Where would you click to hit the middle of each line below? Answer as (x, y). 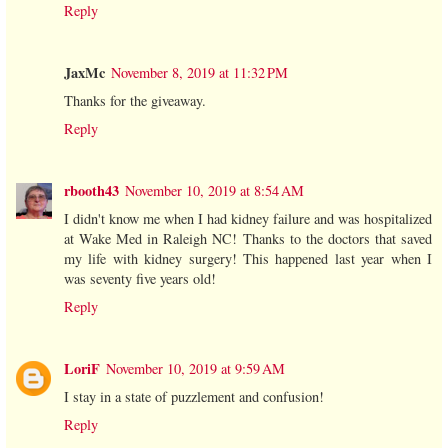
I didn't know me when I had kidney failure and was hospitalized (248, 218)
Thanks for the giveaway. (135, 100)
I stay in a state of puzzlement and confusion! (194, 396)
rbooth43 (91, 190)
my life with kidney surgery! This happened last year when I (248, 258)
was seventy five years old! (140, 278)
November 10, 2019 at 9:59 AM (195, 368)
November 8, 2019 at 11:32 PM (199, 72)
